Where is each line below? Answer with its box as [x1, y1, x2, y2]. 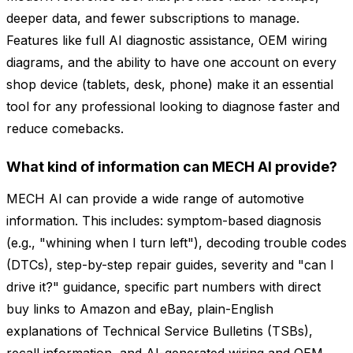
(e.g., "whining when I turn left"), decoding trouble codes [6, 235, 347, 251]
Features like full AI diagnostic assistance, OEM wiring [6, 32, 327, 49]
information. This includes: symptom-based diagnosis [6, 213, 321, 229]
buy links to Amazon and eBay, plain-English [6, 301, 273, 318]
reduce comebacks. [6, 121, 124, 137]
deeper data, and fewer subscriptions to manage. [6, 10, 299, 27]
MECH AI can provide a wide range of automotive [6, 191, 304, 207]
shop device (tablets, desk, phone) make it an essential [6, 76, 333, 93]
